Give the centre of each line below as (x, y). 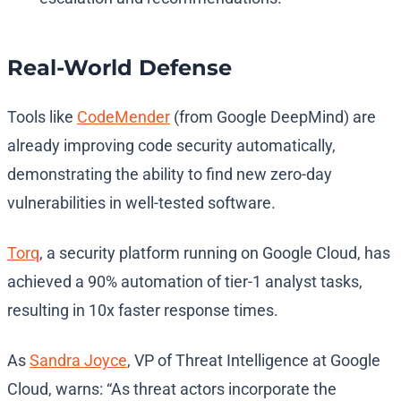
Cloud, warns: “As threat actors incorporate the (172, 389)
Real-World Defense (119, 68)
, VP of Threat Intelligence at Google (254, 361)
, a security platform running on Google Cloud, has (215, 253)
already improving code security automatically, (171, 146)
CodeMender (124, 117)
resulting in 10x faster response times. (143, 311)
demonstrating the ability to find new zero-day (170, 175)
